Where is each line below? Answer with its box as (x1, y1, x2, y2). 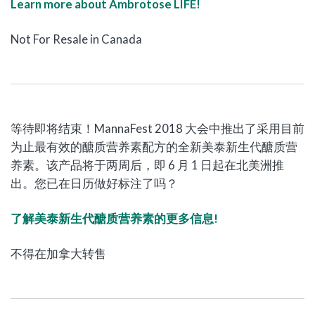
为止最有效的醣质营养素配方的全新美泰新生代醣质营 (11, 140, 297, 154)
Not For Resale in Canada (11, 32, 142, 46)
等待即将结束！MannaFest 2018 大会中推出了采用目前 (11, 122, 304, 136)
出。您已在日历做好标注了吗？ (11, 176, 178, 191)
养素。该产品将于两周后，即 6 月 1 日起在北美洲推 (11, 158, 284, 172)
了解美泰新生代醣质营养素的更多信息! (11, 212, 218, 226)
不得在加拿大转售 (11, 247, 106, 261)
